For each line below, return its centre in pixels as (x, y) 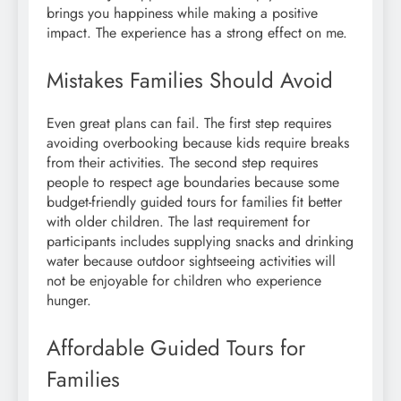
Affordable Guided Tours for (176, 347)
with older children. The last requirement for (178, 221)
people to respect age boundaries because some (193, 182)
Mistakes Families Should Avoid (190, 80)
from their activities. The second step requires (182, 162)
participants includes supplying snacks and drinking (200, 241)
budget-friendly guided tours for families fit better (194, 201)
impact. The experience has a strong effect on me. (197, 32)
